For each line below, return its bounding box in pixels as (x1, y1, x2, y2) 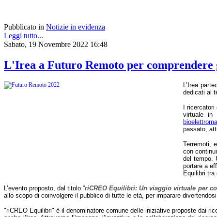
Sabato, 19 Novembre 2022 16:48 (4, 40, 108, 49)
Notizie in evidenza (46, 23, 105, 31)
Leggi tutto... (4, 31, 43, 40)
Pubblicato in (4, 23, 44, 31)
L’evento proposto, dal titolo (4, 184, 81, 192)
